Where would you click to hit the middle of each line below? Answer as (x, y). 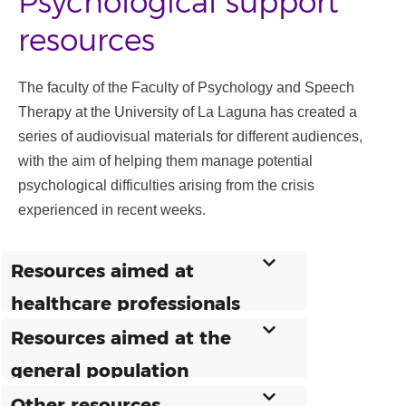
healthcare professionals (126, 304)
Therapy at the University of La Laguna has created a (188, 112)
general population (100, 372)
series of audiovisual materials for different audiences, (190, 137)
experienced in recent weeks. (112, 210)
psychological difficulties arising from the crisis (166, 186)
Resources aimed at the (121, 339)
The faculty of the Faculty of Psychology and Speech (186, 88)
